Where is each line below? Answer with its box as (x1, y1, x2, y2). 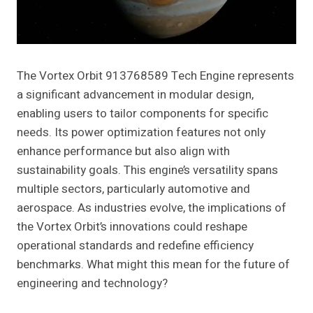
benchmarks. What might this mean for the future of (17, 256, 290, 274)
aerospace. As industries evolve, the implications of (17, 199, 286, 217)
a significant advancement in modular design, (17, 86, 254, 104)
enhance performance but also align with (17, 143, 230, 161)
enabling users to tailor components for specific (17, 105, 268, 123)
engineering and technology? (17, 275, 168, 293)
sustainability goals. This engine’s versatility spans (17, 161, 278, 180)
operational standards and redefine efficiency (17, 237, 254, 255)
